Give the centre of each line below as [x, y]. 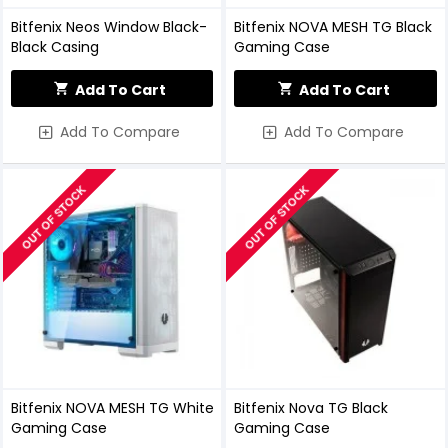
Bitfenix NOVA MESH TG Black [333, 27]
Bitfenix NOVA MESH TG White [112, 408]
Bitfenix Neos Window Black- [108, 27]
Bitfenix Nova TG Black [311, 408]
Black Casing [54, 47]
